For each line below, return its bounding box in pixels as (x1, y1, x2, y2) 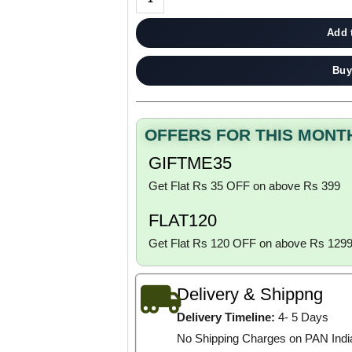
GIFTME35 (148, 153, 232, 173)
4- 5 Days (275, 310, 328, 324)
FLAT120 (148, 211, 217, 230)
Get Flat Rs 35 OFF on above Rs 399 (148, 179, 340, 192)
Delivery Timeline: (177, 310, 275, 324)
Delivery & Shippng (177, 284, 323, 304)
